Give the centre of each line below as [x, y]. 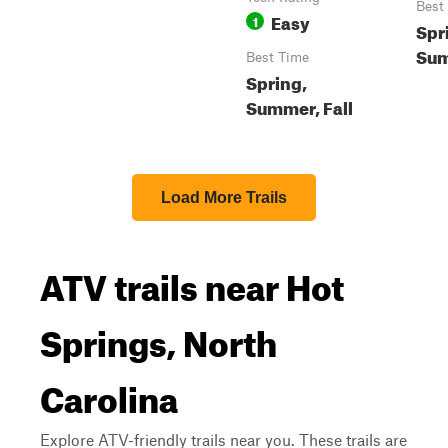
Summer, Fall [299, 105]
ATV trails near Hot [192, 281]
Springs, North [158, 337]
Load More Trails [224, 197]
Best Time [277, 57]
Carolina [109, 393]
